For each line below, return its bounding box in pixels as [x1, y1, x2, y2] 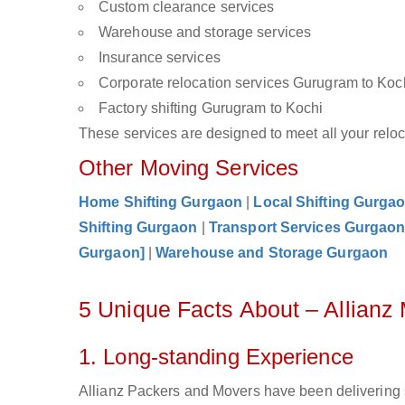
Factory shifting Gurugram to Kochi [99, 100, 324, 116]
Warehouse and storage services [99, 24, 311, 40]
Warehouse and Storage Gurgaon [155, 245, 389, 260]
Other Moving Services [79, 155, 299, 180]
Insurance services [99, 50, 221, 65]
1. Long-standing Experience [79, 344, 353, 369]
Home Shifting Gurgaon [79, 194, 243, 210]
